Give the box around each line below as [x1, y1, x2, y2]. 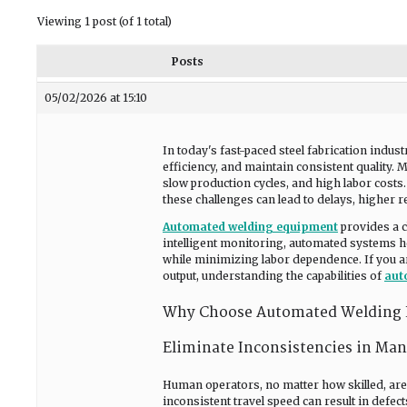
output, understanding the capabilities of [163, 269, 384, 283]
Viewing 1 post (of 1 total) [37, 15, 172, 28]
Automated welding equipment [163, 220, 338, 233]
